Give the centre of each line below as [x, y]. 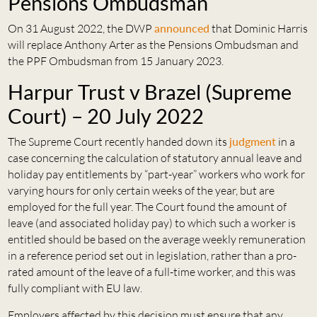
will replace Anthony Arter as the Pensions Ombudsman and [153, 45]
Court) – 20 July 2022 [105, 116]
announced [181, 28]
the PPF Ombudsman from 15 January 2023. [115, 61]
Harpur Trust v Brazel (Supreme [149, 92]
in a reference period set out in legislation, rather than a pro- [152, 256]
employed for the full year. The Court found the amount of [147, 207]
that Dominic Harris [258, 29]
